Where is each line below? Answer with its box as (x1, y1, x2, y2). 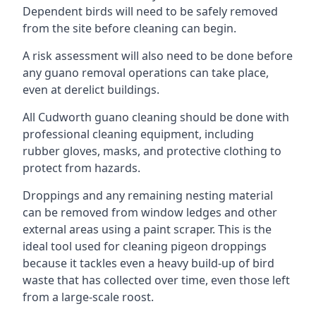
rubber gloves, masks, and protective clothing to (23, 143, 281, 159)
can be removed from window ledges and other (23, 205, 277, 220)
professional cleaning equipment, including (23, 126, 254, 142)
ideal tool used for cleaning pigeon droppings (23, 238, 267, 254)
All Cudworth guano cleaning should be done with (23, 109, 289, 125)
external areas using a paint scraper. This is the (23, 221, 272, 237)
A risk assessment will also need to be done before (23, 48, 293, 63)
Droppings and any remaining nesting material (23, 188, 273, 203)
